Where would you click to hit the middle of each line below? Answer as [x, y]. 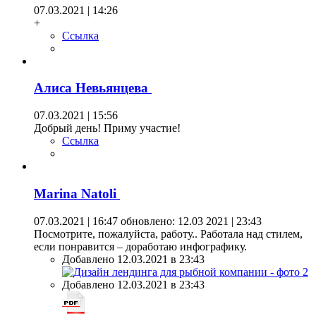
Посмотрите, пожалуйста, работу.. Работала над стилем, [168, 233]
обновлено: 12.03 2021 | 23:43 [190, 221]
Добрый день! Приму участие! [107, 128]
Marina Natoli [77, 193]
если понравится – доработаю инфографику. [140, 246]
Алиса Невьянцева [93, 88]
